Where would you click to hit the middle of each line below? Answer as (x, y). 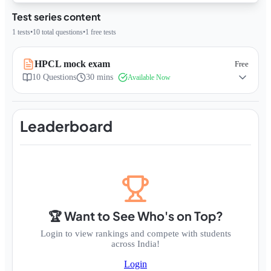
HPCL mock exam (72, 64)
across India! (135, 244)
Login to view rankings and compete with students (135, 234)
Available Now (149, 77)
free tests (103, 32)
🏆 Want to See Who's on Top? (135, 216)
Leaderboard (66, 126)
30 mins (100, 77)
